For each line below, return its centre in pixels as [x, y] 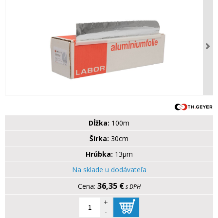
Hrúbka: [99, 154]
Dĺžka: [99, 123]
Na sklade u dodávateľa [109, 170]
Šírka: [99, 139]
